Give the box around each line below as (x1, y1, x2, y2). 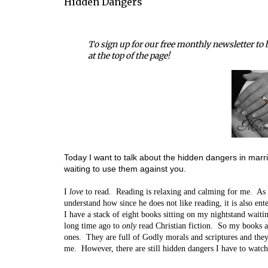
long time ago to (64, 221, 122, 230)
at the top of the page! (88, 50, 170, 61)
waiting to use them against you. (64, 163, 186, 173)
